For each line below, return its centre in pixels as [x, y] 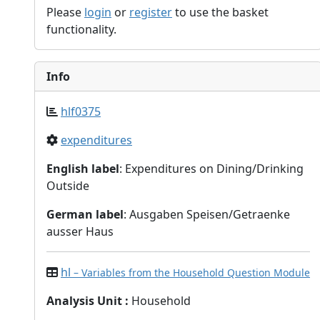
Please [65, 12]
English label [83, 169]
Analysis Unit [84, 301]
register [151, 12]
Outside [68, 186]
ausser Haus [80, 231]
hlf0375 [81, 111]
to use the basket [220, 12]
